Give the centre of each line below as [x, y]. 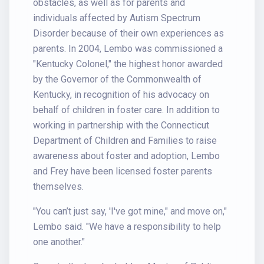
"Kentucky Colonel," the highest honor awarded [128, 64]
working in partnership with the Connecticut [121, 125]
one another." [59, 242]
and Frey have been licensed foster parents [123, 171]
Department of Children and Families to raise [125, 141]
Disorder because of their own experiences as [128, 33]
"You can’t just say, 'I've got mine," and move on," [130, 211]
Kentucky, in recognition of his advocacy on [121, 95]
